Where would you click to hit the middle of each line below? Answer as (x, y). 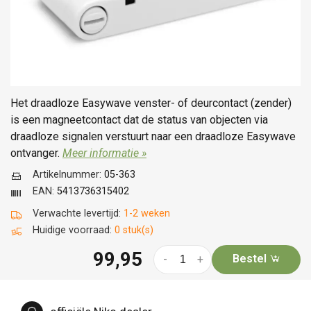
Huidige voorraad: (74, 230)
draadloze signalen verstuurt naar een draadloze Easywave (153, 136)
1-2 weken (147, 213)
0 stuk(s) (134, 230)
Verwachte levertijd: (78, 213)
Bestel (251, 258)
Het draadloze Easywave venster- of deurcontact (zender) (151, 103)
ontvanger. (36, 153)
